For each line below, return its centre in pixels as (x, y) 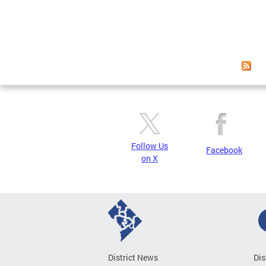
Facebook (224, 150)
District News (133, 257)
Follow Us (150, 145)
